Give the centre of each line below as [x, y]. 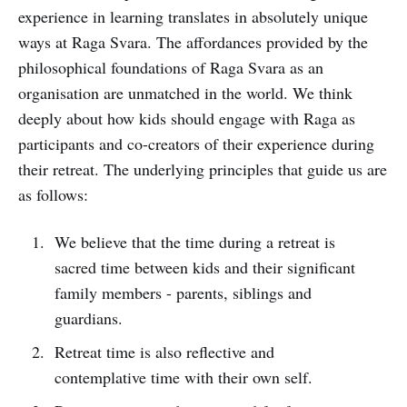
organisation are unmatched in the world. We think [185, 93]
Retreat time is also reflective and [164, 352]
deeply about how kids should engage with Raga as [187, 118]
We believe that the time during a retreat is [194, 242]
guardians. [88, 318]
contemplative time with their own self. [183, 377]
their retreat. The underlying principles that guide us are [203, 169]
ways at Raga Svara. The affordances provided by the [193, 42]
